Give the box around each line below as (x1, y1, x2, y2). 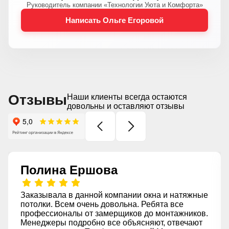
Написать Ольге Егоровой (65, 16, 164, 25)
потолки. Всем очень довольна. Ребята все (20, 200, 184, 209)
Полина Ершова (20, 163, 118, 177)
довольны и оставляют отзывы (67, 102, 185, 110)
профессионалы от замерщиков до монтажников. (20, 209, 208, 218)
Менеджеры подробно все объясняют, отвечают (20, 218, 202, 227)
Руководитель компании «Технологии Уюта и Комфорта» (26, 1, 203, 9)
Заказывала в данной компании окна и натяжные (20, 191, 208, 199)
